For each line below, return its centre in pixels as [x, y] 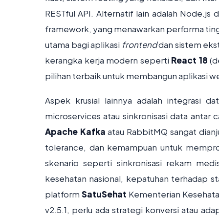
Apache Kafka [75, 131]
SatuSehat [104, 194]
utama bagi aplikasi [83, 44]
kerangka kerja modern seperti [108, 60]
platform [63, 194]
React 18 [189, 60]
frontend [139, 44]
